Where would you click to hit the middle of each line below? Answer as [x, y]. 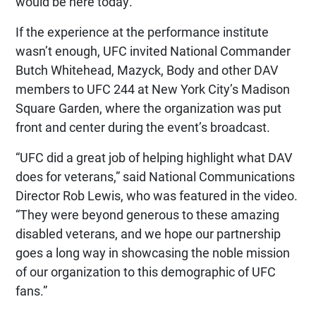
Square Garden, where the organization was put [148, 108]
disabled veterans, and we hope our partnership [148, 233]
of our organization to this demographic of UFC [146, 272]
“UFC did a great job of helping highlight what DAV [154, 157]
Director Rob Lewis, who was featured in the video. [157, 195]
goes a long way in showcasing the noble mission [153, 253]
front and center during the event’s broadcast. [143, 127]
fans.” [31, 291]
